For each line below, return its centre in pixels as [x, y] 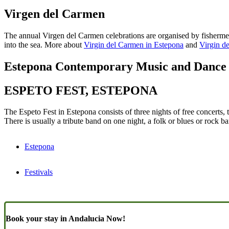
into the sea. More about [44, 44]
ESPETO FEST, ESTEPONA [81, 90]
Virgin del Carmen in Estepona [134, 44]
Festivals [39, 172]
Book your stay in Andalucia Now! [65, 218]
